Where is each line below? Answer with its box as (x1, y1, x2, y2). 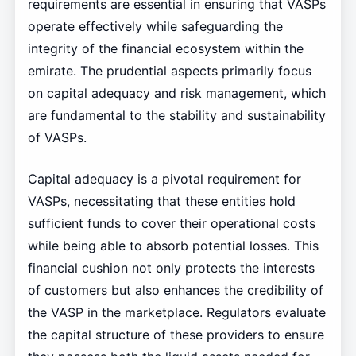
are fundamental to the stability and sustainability (27, 106, 326, 123)
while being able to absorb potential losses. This (27, 237, 319, 253)
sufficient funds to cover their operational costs (27, 215, 315, 231)
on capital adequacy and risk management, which (27, 84, 326, 101)
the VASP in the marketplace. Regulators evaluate (27, 304, 326, 320)
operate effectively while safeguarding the (27, 17, 283, 34)
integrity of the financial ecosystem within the (27, 40, 304, 56)
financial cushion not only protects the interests (27, 259, 315, 276)
